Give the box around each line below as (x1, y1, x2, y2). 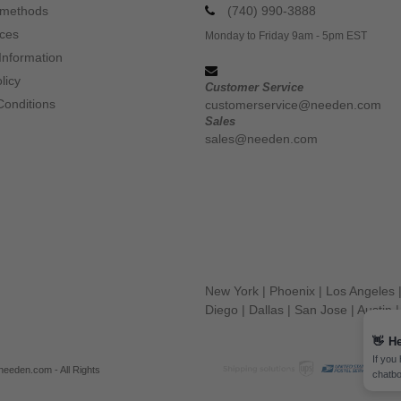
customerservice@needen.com (205, 97, 381, 112)
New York (205, 283, 259, 298)
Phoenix (269, 283, 315, 298)
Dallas (249, 302, 284, 317)
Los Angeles (326, 283, 395, 298)
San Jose (294, 302, 347, 317)
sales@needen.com (205, 131, 318, 146)
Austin (357, 302, 392, 317)
